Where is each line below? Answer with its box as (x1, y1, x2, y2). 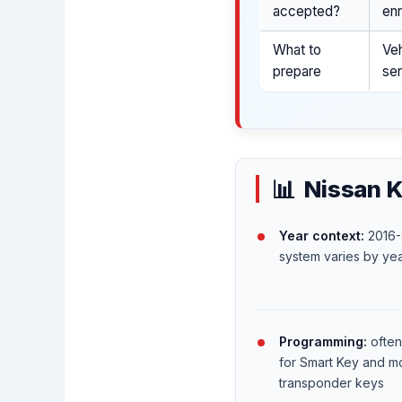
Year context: (278, 227, 364, 243)
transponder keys (278, 375, 384, 391)
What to (273, 40, 322, 58)
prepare (273, 62, 322, 80)
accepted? (273, 2, 341, 20)
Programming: (278, 334, 367, 350)
